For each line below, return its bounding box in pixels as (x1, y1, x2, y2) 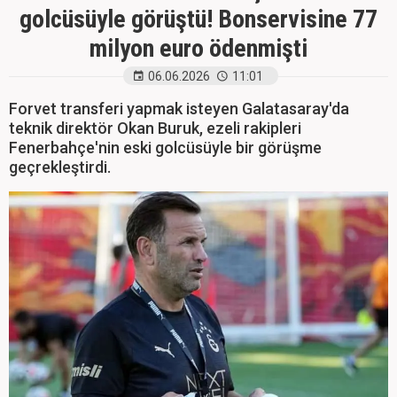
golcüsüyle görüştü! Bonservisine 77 (19, 4, 378, 34)
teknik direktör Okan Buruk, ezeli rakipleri (9, 119, 301, 137)
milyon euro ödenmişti (90, 34, 307, 63)
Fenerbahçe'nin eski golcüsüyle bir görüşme (9, 138, 322, 157)
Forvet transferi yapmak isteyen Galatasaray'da (9, 99, 349, 118)
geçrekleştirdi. (9, 158, 111, 176)
